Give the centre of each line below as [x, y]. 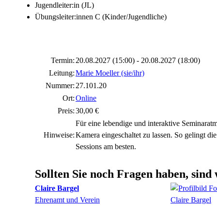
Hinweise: [59, 135]
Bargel [68, 188]
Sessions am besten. [108, 147]
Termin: [63, 60]
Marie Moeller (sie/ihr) [110, 73]
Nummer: [60, 85]
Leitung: [62, 73]
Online [86, 98]
